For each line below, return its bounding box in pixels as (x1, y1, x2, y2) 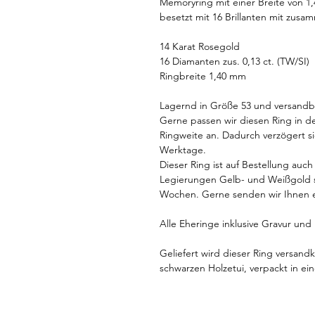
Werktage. (160, 143, 206, 156)
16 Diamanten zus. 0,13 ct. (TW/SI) (160, 54, 309, 67)
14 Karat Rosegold (160, 39, 240, 53)
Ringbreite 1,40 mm (160, 69, 246, 82)
